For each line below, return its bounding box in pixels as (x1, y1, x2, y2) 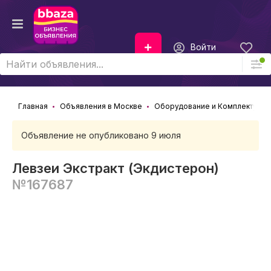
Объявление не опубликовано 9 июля (21, 130, 181, 140)
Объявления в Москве (60, 102, 142, 111)
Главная (18, 102, 48, 111)
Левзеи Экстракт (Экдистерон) (12, 160, 219, 176)
